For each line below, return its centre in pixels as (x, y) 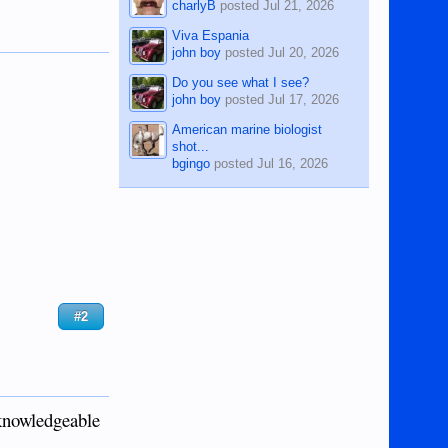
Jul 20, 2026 (304, 52)
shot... (191, 146)
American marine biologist (247, 129)
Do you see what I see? (241, 82)
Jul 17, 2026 (304, 99)
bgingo (191, 163)
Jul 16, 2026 (293, 163)
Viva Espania (211, 35)
